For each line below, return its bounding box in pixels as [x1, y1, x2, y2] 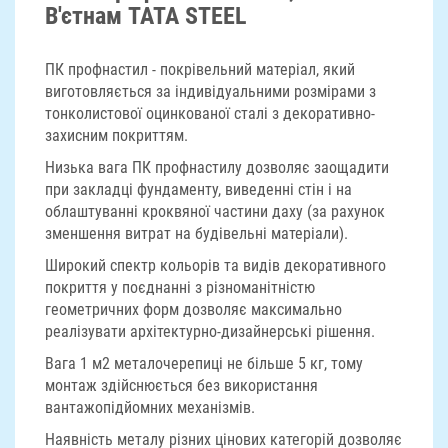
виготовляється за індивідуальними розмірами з [45, 82, 376, 101]
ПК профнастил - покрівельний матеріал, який [45, 60, 355, 79]
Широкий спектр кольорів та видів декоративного [45, 256, 386, 275]
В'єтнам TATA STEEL [45, 2, 246, 30]
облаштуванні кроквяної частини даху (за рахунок [45, 202, 385, 221]
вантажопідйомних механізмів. [45, 398, 255, 417]
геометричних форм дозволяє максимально [45, 300, 342, 319]
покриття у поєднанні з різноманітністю [45, 278, 315, 297]
